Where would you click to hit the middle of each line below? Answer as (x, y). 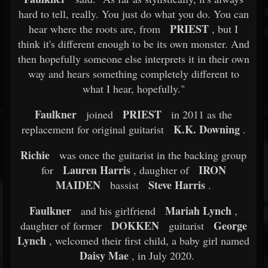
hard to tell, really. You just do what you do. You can (133, 14)
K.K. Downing (206, 129)
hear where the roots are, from (95, 29)
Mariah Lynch (198, 211)
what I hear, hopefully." (133, 89)
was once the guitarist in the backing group (151, 155)
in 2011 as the (200, 114)
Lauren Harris (96, 170)
